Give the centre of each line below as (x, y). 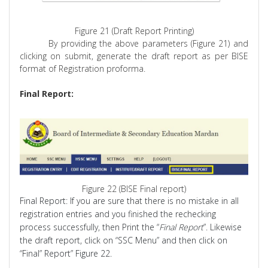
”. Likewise (223, 227)
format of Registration (63, 68)
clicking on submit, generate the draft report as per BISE (134, 56)
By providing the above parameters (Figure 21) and (148, 43)
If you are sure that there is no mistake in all (153, 200)
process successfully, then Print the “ (90, 227)
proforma (125, 68)
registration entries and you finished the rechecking (118, 214)
